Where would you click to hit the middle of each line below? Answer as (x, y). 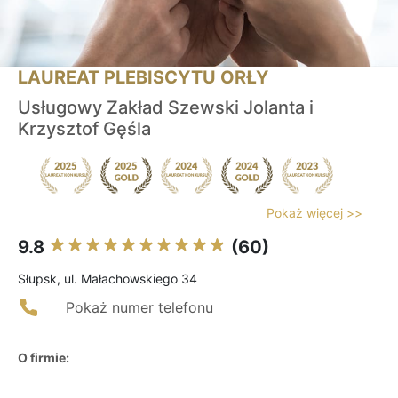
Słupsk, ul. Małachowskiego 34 (107, 279)
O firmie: (44, 358)
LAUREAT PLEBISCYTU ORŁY (143, 78)
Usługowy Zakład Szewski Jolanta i (166, 108)
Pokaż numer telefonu (139, 308)
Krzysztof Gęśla (84, 129)
